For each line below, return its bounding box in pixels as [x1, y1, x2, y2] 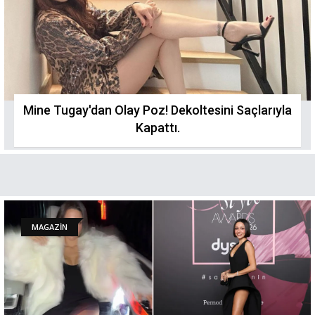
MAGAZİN [32, 221, 67, 232]
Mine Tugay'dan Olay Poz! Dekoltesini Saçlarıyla [23, 103, 292, 117]
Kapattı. [135, 120, 180, 135]
